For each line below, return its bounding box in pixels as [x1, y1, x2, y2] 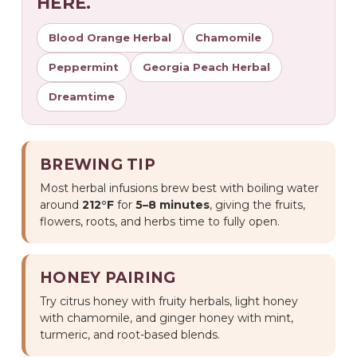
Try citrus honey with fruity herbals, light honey [40, 294, 298, 309]
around [40, 198, 82, 213]
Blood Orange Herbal [49, 31, 171, 45]
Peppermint [49, 61, 119, 74]
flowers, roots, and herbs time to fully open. [40, 214, 280, 229]
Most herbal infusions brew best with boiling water [40, 181, 319, 196]
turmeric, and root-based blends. [40, 328, 220, 343]
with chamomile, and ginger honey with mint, [40, 311, 293, 326]
